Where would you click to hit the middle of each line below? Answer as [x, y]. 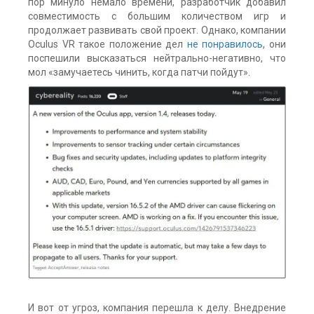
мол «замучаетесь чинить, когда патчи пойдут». [139, 73]
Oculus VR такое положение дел [108, 45]
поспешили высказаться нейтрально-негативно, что [157, 59]
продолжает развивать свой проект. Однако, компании [157, 30]
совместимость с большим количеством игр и [157, 16]
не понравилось [225, 45]
